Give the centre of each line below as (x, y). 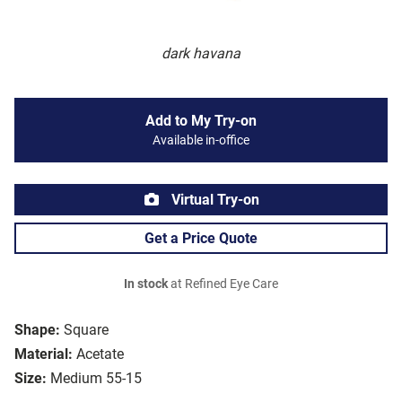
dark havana (201, 54)
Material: (44, 354)
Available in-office (201, 141)
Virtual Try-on (214, 200)
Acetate (100, 354)
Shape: (37, 330)
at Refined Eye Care (223, 284)
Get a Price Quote (201, 239)
